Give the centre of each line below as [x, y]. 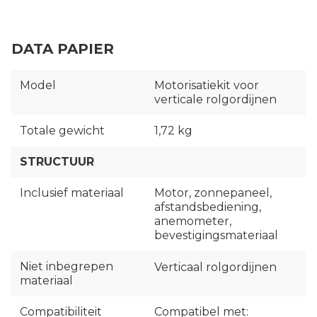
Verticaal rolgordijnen [215, 267]
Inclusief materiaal [72, 193]
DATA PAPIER [63, 49]
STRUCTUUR [57, 162]
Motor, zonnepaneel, [213, 193]
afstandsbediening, [208, 207]
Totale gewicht [62, 131]
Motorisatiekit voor [207, 86]
